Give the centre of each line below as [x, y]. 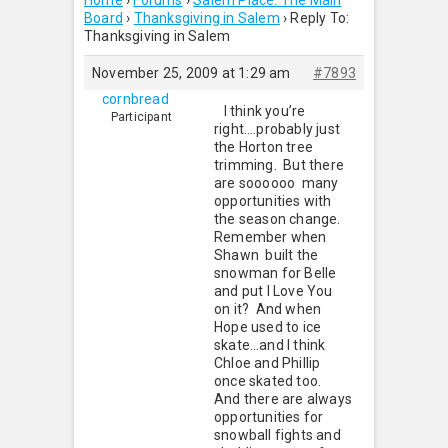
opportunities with [273, 201]
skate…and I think [270, 345]
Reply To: [320, 18]
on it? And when [268, 309]
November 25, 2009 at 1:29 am [191, 73]
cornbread [135, 99]
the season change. [277, 219]
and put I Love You [273, 291]
